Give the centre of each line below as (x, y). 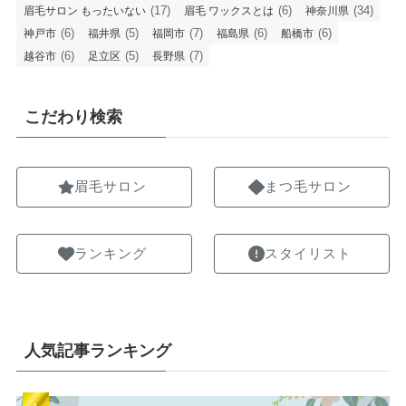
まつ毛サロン (308, 186)
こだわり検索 (73, 116)
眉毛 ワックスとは (228, 10)
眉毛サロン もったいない (84, 10)
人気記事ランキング (97, 350)
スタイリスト (308, 253)
